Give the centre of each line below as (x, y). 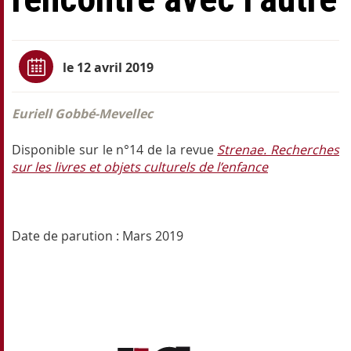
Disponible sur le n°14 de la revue (115, 150)
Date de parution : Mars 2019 (98, 236)
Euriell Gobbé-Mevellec (82, 114)
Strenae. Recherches (278, 150)
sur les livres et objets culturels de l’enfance (140, 167)
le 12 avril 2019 (108, 67)
